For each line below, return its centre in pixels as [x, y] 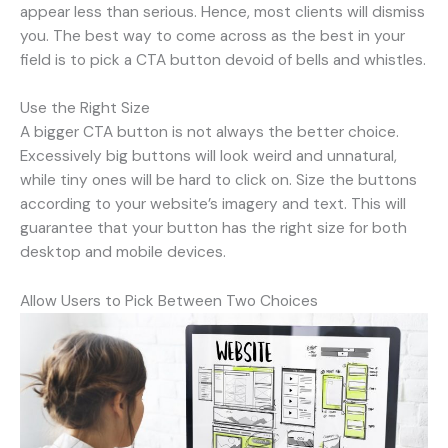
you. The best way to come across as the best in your [212, 35]
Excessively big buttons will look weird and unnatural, [208, 156]
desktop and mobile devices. [123, 252]
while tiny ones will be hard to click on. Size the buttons [218, 180]
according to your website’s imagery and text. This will [213, 204]
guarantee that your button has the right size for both [213, 228]
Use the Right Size [85, 108]
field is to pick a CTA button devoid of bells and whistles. [223, 59]
